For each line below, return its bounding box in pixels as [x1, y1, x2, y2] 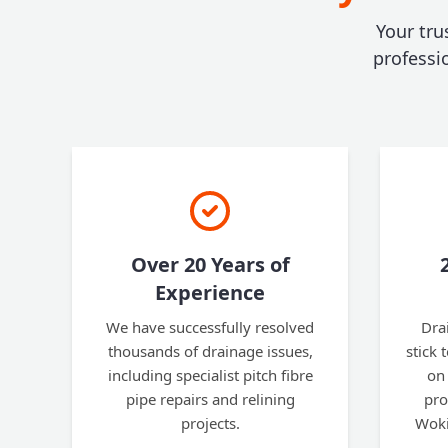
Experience [155, 279, 265, 306]
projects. [180, 413, 240, 433]
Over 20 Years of [130, 251, 290, 278]
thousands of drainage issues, [107, 341, 313, 361]
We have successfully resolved [106, 317, 314, 337]
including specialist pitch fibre [107, 365, 313, 385]
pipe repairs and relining [125, 389, 295, 409]
